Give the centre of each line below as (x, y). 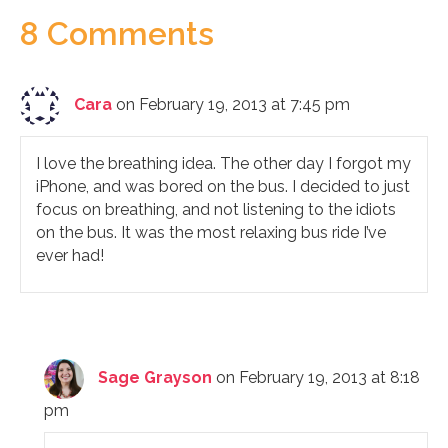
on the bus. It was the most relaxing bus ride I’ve (211, 232)
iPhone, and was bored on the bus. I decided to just (223, 186)
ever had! (70, 255)
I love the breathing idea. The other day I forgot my (223, 163)
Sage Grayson (155, 377)
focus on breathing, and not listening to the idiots (216, 209)
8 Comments (117, 33)
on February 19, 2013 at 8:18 (318, 377)
